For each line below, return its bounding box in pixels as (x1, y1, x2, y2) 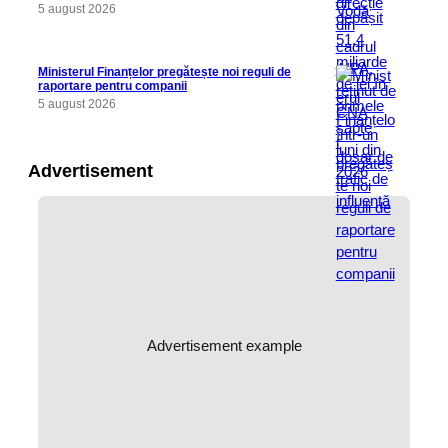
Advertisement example (146, 337, 302, 354)
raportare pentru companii (38, 78, 187, 93)
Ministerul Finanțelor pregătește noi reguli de (38, 64, 291, 79)
